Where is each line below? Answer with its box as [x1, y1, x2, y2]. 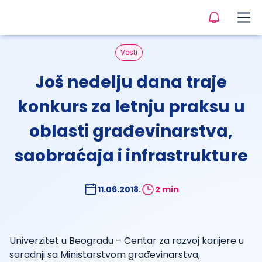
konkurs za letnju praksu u [17, 95, 245, 118]
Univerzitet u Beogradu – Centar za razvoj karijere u [9, 234, 244, 247]
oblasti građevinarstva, [29, 120, 233, 143]
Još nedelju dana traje [35, 71, 227, 94]
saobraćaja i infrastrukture [14, 144, 248, 167]
